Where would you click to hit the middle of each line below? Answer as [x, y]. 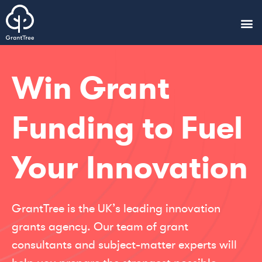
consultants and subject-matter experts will [124, 245]
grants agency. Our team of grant [100, 227]
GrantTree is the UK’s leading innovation [116, 208]
